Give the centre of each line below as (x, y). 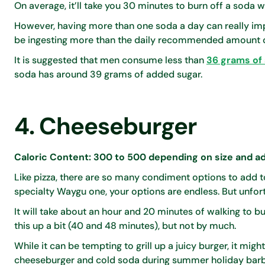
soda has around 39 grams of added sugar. (108, 74)
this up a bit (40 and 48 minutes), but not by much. (125, 225)
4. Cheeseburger (105, 126)
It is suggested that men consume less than (110, 60)
